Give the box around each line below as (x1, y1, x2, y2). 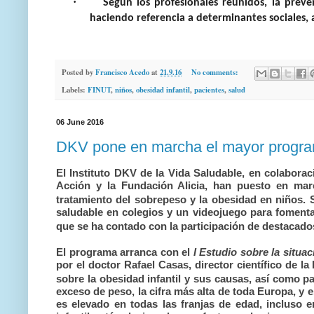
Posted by (62, 67, 95, 78)
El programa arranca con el (56, 246, 193, 258)
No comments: (191, 67, 240, 78)
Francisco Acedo (95, 67, 149, 78)
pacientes (194, 84, 224, 96)
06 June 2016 (56, 118, 104, 127)
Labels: (62, 84, 88, 96)
